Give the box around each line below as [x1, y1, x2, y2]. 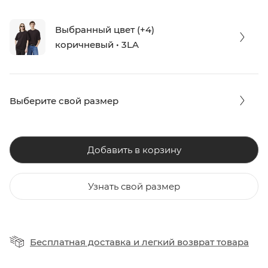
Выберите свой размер [10, 95, 118, 106]
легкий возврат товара [142, 236, 249, 248]
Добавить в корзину [87, 144, 181, 156]
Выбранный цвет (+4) [55, 23, 154, 35]
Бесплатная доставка [30, 236, 131, 248]
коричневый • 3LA [55, 38, 139, 50]
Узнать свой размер [88, 180, 180, 192]
